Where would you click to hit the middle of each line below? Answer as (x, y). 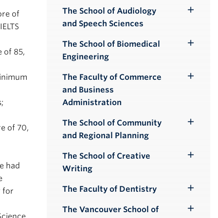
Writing (77, 169)
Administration (92, 102)
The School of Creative (106, 156)
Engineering (86, 57)
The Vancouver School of (110, 209)
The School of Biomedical (111, 44)
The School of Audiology (109, 11)
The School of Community (112, 123)
